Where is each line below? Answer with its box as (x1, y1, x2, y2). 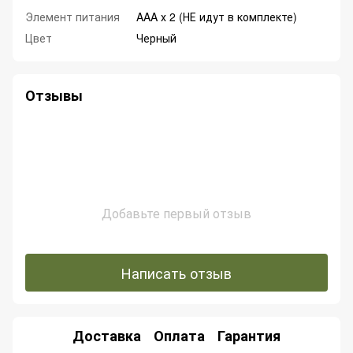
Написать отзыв (121, 262, 232, 283)
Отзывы (25, 85, 83, 106)
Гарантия (217, 325, 281, 346)
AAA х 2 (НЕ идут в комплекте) (136, 9, 297, 25)
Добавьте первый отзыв (102, 204, 251, 223)
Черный (136, 30, 176, 46)
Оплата (154, 325, 205, 346)
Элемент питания (25, 9, 120, 25)
